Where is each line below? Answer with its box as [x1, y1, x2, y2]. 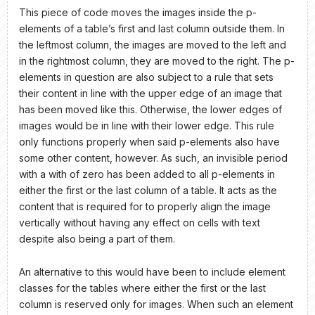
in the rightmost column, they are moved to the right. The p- [19, 54, 295, 67]
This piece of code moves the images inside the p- [19, 6, 257, 18]
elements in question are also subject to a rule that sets [19, 70, 274, 83]
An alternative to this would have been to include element [19, 266, 285, 278]
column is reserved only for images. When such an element [19, 298, 293, 311]
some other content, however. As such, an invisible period [19, 151, 288, 164]
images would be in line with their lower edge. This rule [19, 119, 274, 131]
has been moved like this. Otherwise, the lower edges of [19, 103, 282, 115]
